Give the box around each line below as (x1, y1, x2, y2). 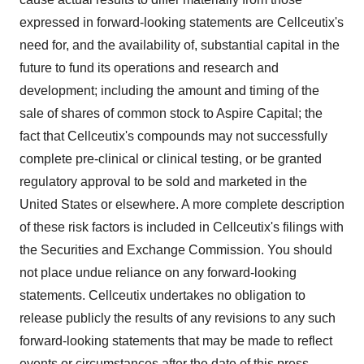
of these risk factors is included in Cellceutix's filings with (19, 220, 344, 234)
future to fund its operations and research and (19, 61, 279, 75)
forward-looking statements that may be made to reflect (19, 334, 332, 348)
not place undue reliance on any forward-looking (19, 266, 297, 279)
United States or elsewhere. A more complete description (19, 197, 344, 211)
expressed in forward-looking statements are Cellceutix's (19, 15, 344, 29)
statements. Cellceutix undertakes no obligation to (19, 288, 305, 302)
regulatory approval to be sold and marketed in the (19, 175, 307, 188)
